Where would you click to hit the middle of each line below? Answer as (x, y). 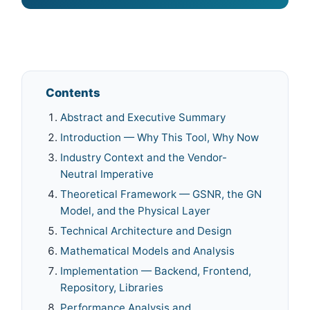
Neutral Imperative (107, 174)
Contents (73, 93)
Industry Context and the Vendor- (144, 158)
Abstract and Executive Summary (143, 118)
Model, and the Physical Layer (136, 211)
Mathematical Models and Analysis (148, 251)
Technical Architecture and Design (146, 231)
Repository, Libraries (112, 288)
